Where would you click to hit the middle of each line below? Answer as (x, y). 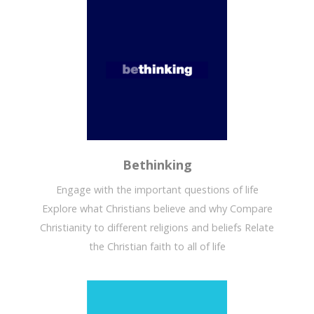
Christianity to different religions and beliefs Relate (157, 228)
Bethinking (157, 165)
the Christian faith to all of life (157, 247)
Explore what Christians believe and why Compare (157, 209)
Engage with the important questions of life (157, 190)
